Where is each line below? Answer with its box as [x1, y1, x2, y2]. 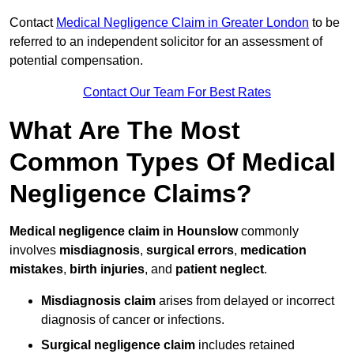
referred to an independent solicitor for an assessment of [9, 35, 322, 49]
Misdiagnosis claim [41, 294, 156, 308]
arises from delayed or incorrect [156, 294, 334, 308]
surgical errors [146, 243, 234, 258]
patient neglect [175, 262, 264, 277]
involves [9, 243, 59, 258]
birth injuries [70, 262, 145, 277]
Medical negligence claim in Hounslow [9, 224, 238, 239]
